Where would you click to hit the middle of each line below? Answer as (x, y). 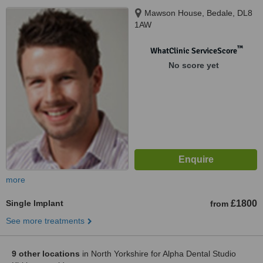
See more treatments (45, 221)
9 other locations (46, 254)
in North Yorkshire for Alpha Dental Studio (158, 254)
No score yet (193, 65)
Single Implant (35, 203)
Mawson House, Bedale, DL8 (198, 13)
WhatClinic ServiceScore (193, 51)
